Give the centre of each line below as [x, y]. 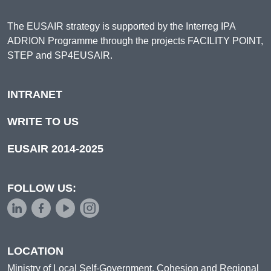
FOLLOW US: [42, 188]
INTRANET [35, 94]
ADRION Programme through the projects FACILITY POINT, [135, 41]
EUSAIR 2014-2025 [55, 149]
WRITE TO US [43, 121]
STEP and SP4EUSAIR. [60, 55]
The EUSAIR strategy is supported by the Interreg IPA [121, 26]
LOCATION [35, 251]
